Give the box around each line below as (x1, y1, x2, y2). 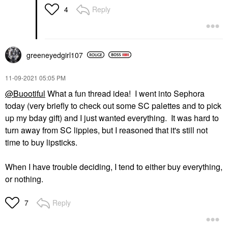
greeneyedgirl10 (26, 49, 79, 60)
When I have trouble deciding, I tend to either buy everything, (5, 160, 222, 173)
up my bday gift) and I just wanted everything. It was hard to (5, 111, 219, 124)
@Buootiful (5, 87, 45, 99)
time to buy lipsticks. (5, 136, 79, 148)
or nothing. (5, 173, 43, 185)
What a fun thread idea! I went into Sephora (45, 87, 205, 99)
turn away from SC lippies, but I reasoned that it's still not (5, 124, 208, 136)
